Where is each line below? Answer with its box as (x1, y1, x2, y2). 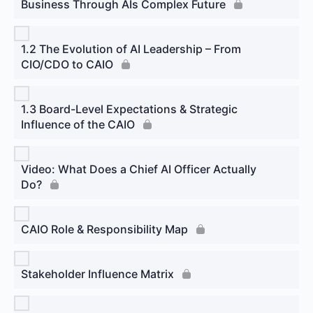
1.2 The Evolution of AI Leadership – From (21, 41, 241, 56)
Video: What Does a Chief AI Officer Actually (21, 161, 256, 176)
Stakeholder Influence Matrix (21, 266, 174, 281)
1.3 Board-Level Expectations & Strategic (21, 101, 238, 116)
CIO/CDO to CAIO (21, 57, 113, 71)
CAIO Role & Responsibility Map (21, 221, 188, 236)
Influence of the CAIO (21, 117, 135, 131)
